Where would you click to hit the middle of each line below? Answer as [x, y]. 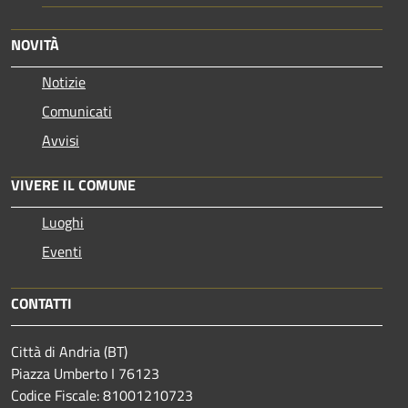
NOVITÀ [35, 44]
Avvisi [61, 140]
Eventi [62, 251]
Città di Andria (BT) [69, 351]
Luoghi [63, 222]
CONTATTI [41, 303]
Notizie [64, 82]
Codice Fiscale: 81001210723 [102, 395]
